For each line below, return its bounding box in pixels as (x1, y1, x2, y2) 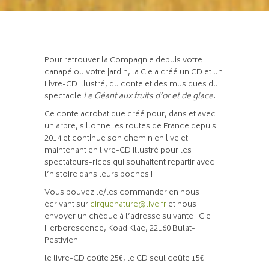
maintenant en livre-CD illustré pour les (44, 144, 192, 158)
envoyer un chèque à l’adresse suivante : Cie (44, 210, 211, 224)
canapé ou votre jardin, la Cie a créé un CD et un (44, 66, 223, 80)
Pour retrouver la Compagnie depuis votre (44, 54, 202, 68)
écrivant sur (44, 198, 90, 212)
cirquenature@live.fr (90, 198, 166, 212)
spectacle (44, 90, 83, 104)
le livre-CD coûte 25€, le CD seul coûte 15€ (44, 252, 204, 266)
